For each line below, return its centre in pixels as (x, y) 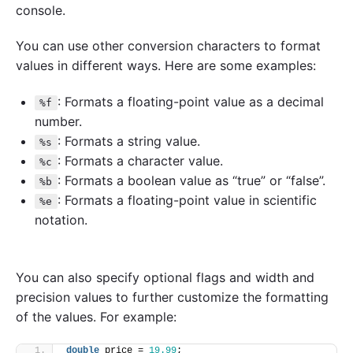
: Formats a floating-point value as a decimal (190, 102)
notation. (61, 220)
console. (41, 10)
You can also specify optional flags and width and (165, 278)
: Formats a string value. (128, 141)
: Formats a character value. (140, 161)
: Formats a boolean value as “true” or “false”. (191, 181)
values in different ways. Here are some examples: (166, 66)
